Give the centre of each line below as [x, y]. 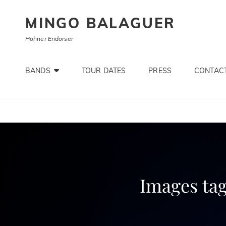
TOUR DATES [104, 71]
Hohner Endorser [49, 39]
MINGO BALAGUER [101, 23]
